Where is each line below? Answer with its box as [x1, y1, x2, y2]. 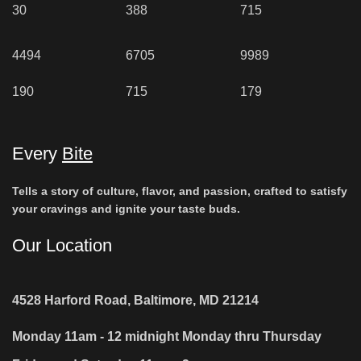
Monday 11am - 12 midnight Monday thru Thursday [12, 330, 322, 343]
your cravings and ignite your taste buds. [12, 202, 240, 215]
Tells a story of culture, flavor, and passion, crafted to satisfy [12, 185, 347, 197]
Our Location [12, 235, 112, 255]
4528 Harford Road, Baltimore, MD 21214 [12, 293, 259, 307]
